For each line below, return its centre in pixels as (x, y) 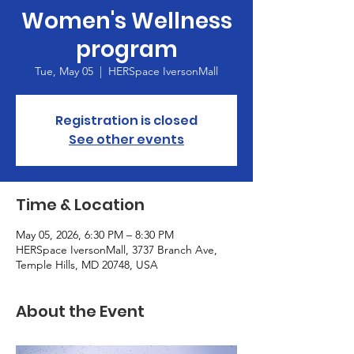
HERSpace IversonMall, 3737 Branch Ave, (117, 250)
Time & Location (80, 205)
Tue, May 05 (64, 71)
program (126, 49)
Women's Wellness (126, 21)
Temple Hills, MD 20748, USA (87, 265)
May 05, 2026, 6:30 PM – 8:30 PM (95, 235)
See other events (126, 139)
